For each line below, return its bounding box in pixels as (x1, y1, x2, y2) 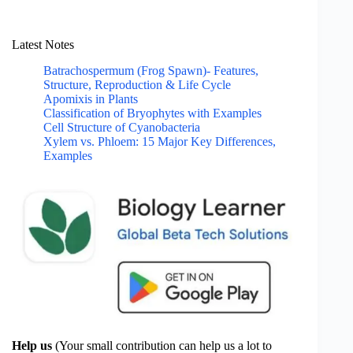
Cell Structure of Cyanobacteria (43, 121, 200, 135)
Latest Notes (12, 38, 74, 52)
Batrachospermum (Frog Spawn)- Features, (43, 64, 258, 78)
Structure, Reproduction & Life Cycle (43, 78, 231, 92)
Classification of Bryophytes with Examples (43, 106, 262, 121)
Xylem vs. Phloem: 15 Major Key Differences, (43, 135, 276, 149)
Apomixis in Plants (43, 92, 138, 106)
